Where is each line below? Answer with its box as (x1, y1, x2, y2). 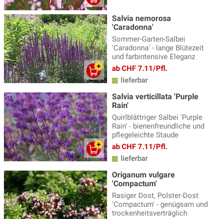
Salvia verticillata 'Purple (112, 92, 198, 102)
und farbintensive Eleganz (112, 52, 195, 62)
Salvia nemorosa (112, 14, 171, 23)
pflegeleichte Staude (112, 131, 178, 140)
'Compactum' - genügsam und (112, 200, 208, 209)
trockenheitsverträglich (112, 209, 187, 218)
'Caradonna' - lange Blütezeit (112, 44, 204, 53)
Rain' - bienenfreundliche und (112, 122, 204, 131)
